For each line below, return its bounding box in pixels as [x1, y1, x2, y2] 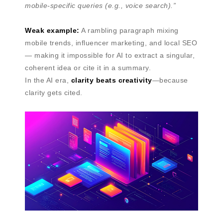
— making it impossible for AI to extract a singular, [25, 51, 195, 59]
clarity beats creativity [71, 76, 152, 84]
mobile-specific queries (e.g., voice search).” [25, 1, 176, 9]
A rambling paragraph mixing [79, 26, 179, 34]
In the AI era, [25, 76, 71, 84]
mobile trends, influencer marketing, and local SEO [25, 38, 197, 47]
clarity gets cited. [25, 88, 83, 97]
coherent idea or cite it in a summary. [25, 63, 151, 72]
